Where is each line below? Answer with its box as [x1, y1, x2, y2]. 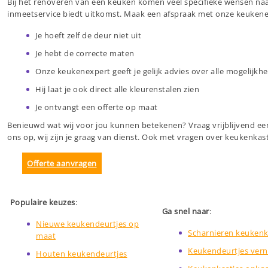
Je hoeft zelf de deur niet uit [35, 30, 141, 41]
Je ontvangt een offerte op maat [35, 102, 158, 113]
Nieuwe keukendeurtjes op [36, 218, 139, 230]
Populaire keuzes [10, 197, 75, 208]
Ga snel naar [162, 206, 209, 217]
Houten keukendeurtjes [36, 248, 127, 260]
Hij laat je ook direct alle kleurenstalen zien [35, 84, 199, 95]
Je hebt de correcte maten [35, 48, 135, 59]
